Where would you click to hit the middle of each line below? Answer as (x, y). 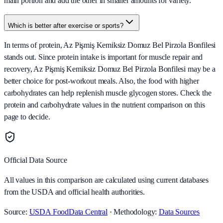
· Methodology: (133, 212)
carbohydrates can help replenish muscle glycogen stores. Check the (108, 93)
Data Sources (179, 212)
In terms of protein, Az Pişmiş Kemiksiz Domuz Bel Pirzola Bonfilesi (110, 45)
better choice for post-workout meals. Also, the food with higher (102, 81)
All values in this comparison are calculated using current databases (107, 180)
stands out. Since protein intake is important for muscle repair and (104, 57)
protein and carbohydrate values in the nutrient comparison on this (105, 105)
